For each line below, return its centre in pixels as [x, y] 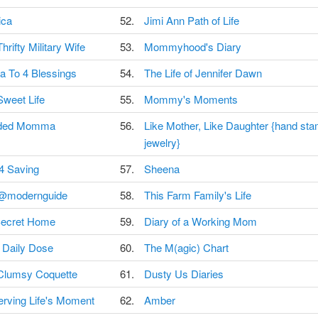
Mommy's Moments [191, 99]
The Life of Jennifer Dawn [203, 73]
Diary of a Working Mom [200, 221]
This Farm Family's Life [197, 195]
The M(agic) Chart [186, 248]
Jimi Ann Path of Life [191, 21]
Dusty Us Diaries [183, 274]
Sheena [161, 169]
